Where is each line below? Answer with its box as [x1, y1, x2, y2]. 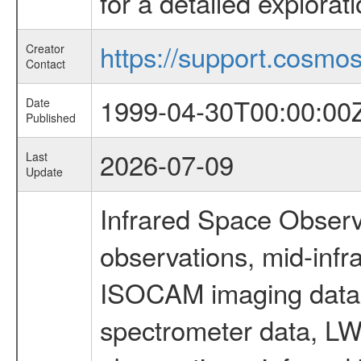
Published [25, 110, 76, 127]
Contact [25, 56, 65, 73]
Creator [25, 40, 64, 57]
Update [25, 164, 63, 180]
